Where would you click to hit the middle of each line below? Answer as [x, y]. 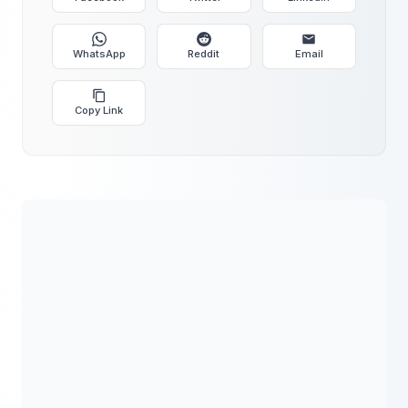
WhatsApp [99, 54]
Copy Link [99, 110]
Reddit [204, 54]
